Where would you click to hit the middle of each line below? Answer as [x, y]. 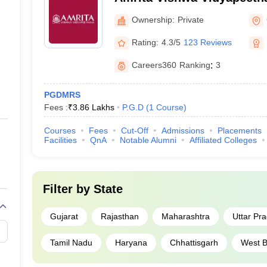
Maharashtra [185, 216]
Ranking [195, 65]
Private [190, 19]
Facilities [60, 140]
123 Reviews [207, 42]
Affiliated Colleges [223, 140]
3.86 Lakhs [93, 107]
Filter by [68, 189]
